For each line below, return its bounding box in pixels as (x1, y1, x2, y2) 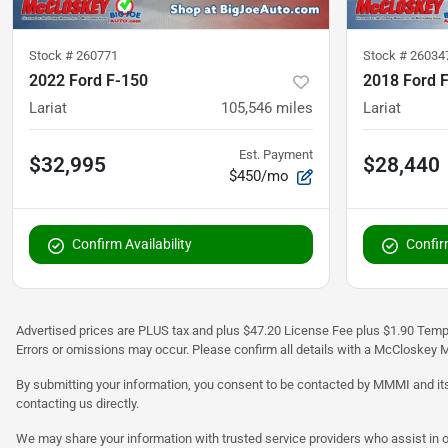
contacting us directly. (16, 396, 139, 412)
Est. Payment (239, 147, 313, 163)
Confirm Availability (72, 236, 192, 253)
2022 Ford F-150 (29, 71, 148, 91)
